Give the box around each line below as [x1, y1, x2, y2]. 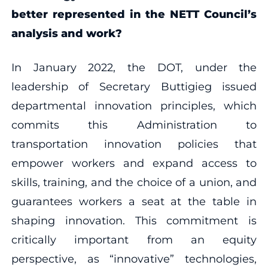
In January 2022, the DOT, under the [11, 60, 257, 74]
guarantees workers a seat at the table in [11, 194, 257, 208]
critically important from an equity [11, 233, 257, 246]
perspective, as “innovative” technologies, [11, 252, 257, 266]
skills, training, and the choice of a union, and [11, 175, 257, 189]
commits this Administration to [11, 118, 257, 132]
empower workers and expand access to [11, 156, 257, 170]
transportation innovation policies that [11, 137, 257, 151]
